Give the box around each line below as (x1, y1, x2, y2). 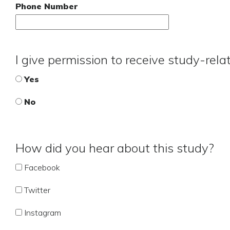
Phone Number (15, 1, 78, 11)
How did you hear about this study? (15, 140, 214, 156)
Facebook (24, 162, 60, 172)
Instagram (24, 207, 61, 218)
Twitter (24, 185, 50, 195)
